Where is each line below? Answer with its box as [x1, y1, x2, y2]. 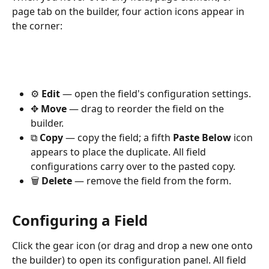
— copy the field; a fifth [63, 130, 173, 144]
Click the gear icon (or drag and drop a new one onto [12, 238, 255, 252]
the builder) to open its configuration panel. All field [12, 253, 249, 267]
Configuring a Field [12, 210, 148, 230]
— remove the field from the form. [72, 174, 231, 187]
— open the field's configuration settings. [60, 87, 251, 101]
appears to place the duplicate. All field [31, 145, 208, 159]
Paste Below [173, 130, 231, 144]
